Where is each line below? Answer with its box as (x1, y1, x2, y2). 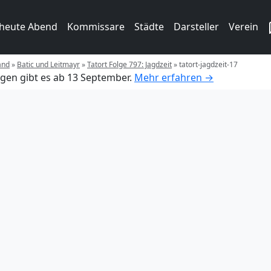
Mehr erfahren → (134, 70, 214, 84)
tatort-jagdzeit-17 (179, 59, 238, 70)
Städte (134, 20, 164, 33)
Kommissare (67, 20, 125, 33)
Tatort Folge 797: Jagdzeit (87, 59, 172, 70)
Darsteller (174, 20, 219, 33)
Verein (229, 20, 258, 33)
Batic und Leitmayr (17, 59, 80, 70)
